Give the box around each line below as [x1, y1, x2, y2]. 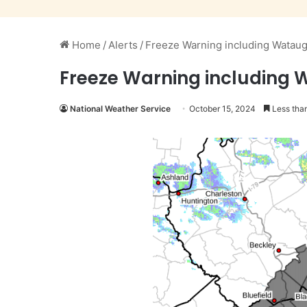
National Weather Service [70, 103, 171, 114]
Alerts [108, 38, 138, 51]
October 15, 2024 [189, 103, 256, 114]
